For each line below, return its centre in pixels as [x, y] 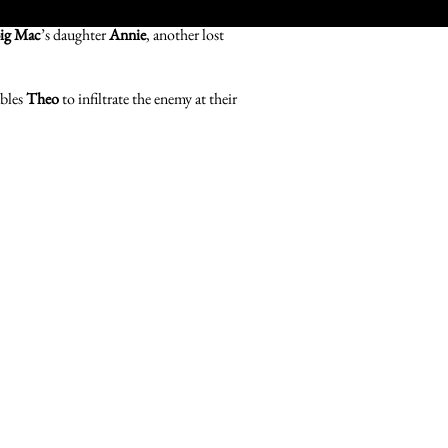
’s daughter [75, 34]
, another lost [185, 34]
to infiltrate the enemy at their [148, 98]
